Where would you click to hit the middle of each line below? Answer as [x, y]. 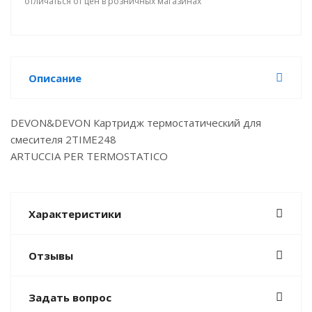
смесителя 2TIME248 [63, 139]
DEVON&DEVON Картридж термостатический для [136, 123]
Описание [55, 78]
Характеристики [75, 214]
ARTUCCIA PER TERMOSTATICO [89, 156]
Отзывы [51, 256]
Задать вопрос [70, 297]
